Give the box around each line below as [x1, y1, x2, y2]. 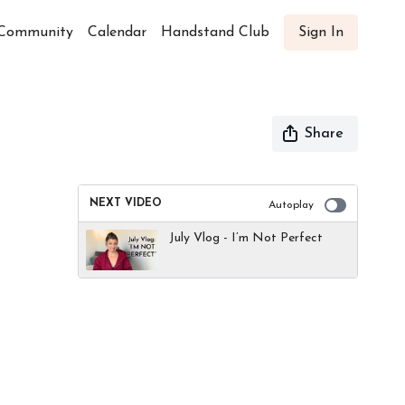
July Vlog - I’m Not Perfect [169, 231, 323, 245]
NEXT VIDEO [89, 198, 162, 209]
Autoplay [268, 200, 314, 211]
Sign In [298, 25, 344, 40]
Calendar [88, 25, 146, 40]
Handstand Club [161, 25, 269, 40]
